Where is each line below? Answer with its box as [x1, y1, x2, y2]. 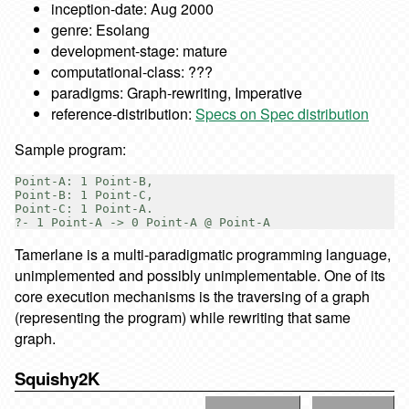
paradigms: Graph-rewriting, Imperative [51, 82, 302, 104]
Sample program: [15, 139, 126, 161]
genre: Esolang [51, 19, 150, 41]
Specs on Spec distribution [195, 103, 369, 125]
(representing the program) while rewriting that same [15, 307, 351, 329]
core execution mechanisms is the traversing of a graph [15, 286, 370, 308]
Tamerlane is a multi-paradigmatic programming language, [15, 244, 391, 266]
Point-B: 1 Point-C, [15, 188, 153, 203]
